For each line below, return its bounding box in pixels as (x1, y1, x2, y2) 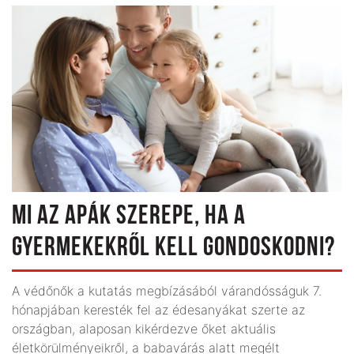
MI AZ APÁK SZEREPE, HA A (12, 202, 246, 231)
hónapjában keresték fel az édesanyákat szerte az (12, 301, 305, 318)
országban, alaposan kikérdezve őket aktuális (12, 320, 276, 337)
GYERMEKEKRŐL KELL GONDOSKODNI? (12, 234, 335, 262)
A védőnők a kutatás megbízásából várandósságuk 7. (12, 282, 322, 299)
